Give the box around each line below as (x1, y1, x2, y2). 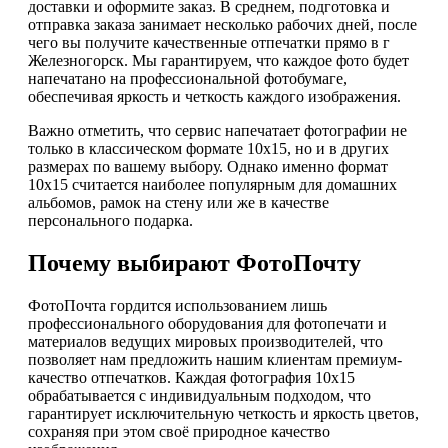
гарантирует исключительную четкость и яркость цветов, (28, 405, 419, 423)
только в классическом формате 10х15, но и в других (28, 140, 389, 158)
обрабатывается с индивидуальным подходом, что (28, 387, 371, 405)
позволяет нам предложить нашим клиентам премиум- (28, 351, 402, 369)
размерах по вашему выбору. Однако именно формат (28, 158, 388, 176)
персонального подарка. (28, 212, 193, 230)
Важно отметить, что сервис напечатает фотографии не (28, 122, 407, 140)
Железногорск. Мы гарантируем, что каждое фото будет (28, 52, 409, 70)
